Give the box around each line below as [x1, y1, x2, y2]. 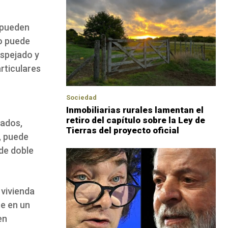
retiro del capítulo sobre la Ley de [66, 115, 205, 125]
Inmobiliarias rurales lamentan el [66, 104, 204, 115]
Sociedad [66, 93, 97, 101]
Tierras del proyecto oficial [66, 125, 179, 135]
